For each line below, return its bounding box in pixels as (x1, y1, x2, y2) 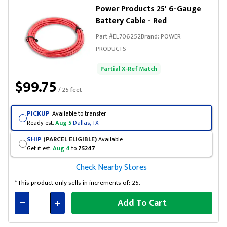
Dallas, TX (72, 117, 99, 128)
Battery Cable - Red (96, 14, 167, 28)
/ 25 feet (57, 84, 82, 95)
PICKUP (26, 107, 50, 119)
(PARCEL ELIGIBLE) (41, 133, 97, 145)
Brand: (141, 31, 161, 42)
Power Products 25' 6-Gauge (96, 2, 201, 16)
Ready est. (26, 117, 55, 128)
